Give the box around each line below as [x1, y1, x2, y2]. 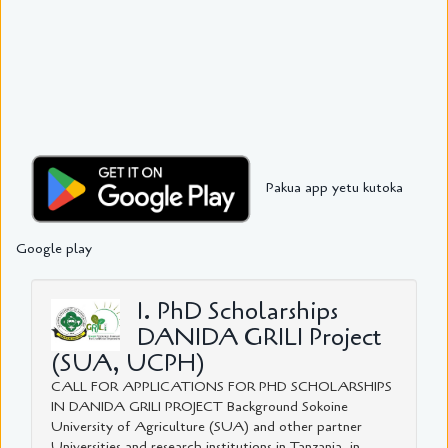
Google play [16, 239, 92, 259]
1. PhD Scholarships [137, 295, 339, 329]
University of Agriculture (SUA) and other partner [51, 417, 362, 437]
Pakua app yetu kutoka [266, 178, 403, 198]
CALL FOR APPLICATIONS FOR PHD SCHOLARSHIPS [51, 377, 392, 397]
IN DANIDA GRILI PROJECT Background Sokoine [51, 397, 348, 417]
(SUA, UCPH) [51, 347, 205, 381]
